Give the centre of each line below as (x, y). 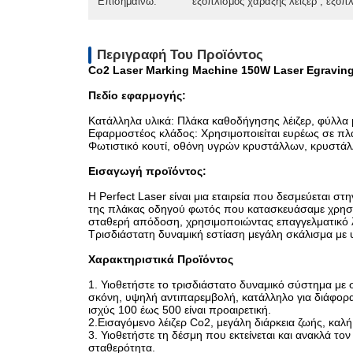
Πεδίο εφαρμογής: (137, 95)
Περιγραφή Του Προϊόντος (180, 55)
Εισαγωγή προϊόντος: (147, 171)
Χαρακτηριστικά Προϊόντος (161, 259)
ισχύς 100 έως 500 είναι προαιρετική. (180, 310)
